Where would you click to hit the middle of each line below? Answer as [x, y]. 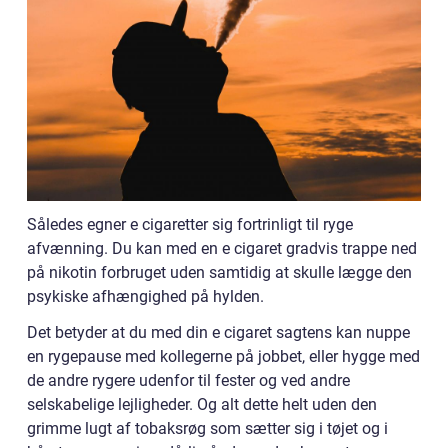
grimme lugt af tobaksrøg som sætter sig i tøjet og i [207, 428]
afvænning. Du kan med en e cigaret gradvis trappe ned [222, 248]
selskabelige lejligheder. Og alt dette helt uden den [202, 404]
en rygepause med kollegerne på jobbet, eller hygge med [223, 356]
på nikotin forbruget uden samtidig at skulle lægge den [219, 272]
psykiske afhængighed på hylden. [145, 296]
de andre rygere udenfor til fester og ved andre [188, 380]
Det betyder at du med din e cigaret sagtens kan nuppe [218, 332]
